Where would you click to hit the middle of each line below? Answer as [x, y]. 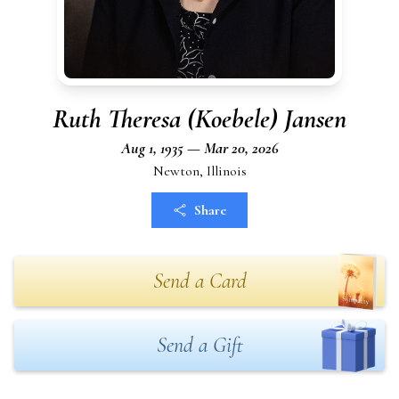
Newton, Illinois [199, 171]
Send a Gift [199, 345]
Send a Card [199, 281]
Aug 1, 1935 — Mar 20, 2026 [199, 148]
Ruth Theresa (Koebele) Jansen [199, 119]
